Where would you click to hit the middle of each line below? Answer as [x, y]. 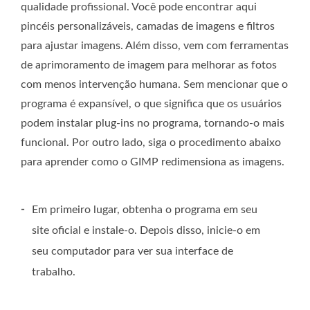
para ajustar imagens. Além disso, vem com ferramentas [155, 46]
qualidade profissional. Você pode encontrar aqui [139, 7]
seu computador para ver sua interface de [133, 252]
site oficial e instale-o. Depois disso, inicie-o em [146, 231]
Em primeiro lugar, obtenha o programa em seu [145, 210]
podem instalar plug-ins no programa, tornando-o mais [153, 124]
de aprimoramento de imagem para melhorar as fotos [149, 65]
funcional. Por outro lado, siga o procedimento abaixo [151, 143]
